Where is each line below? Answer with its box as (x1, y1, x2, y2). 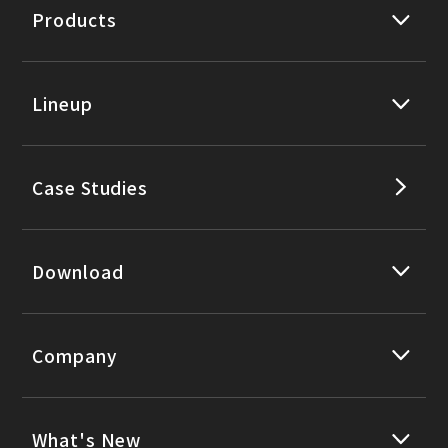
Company (32, 342, 117, 368)
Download (32, 258, 124, 284)
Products (32, 7, 117, 33)
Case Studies (32, 174, 148, 200)
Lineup (32, 91, 93, 117)
